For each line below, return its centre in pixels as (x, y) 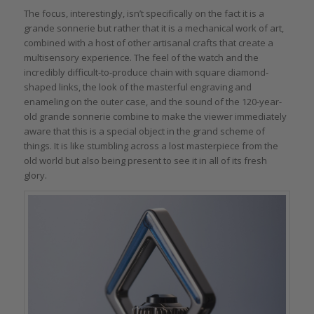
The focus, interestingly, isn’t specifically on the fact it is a (144, 13)
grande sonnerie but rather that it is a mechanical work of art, (153, 28)
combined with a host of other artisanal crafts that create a (148, 42)
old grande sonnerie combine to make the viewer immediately (155, 116)
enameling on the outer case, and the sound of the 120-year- (152, 101)
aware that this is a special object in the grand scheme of (144, 131)
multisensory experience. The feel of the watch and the (141, 57)
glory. (35, 175)
